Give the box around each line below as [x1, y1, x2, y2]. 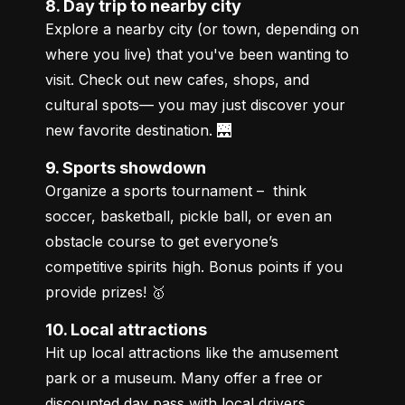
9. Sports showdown [59, 157, 206, 177]
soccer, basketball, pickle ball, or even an [45, 206, 332, 225]
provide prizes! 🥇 [45, 282, 165, 301]
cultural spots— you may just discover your [45, 95, 345, 114]
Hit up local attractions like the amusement [45, 343, 338, 362]
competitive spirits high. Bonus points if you [45, 257, 343, 276]
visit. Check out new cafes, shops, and [45, 70, 309, 89]
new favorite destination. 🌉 [45, 120, 231, 139]
